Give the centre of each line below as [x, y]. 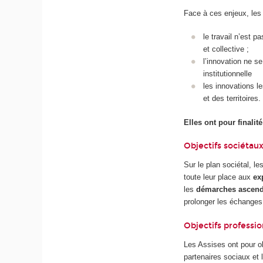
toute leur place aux [219, 177]
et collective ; [226, 49]
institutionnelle [227, 74]
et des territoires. [232, 99]
